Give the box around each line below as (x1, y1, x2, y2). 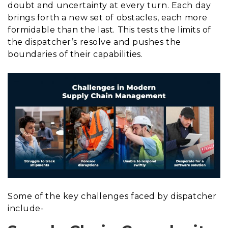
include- (8, 203, 44, 213)
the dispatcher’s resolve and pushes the (8, 37, 181, 47)
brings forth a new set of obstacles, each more (8, 12, 208, 22)
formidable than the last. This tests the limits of (8, 24, 211, 35)
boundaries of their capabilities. (8, 49, 143, 59)
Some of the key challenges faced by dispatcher (8, 191, 217, 201)
